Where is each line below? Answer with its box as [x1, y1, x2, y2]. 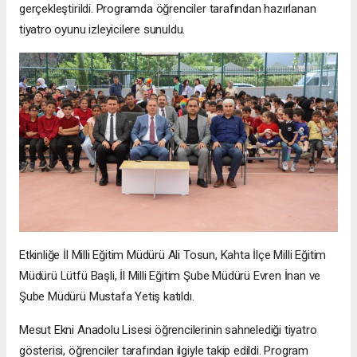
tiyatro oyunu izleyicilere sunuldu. [19, 22, 186, 37]
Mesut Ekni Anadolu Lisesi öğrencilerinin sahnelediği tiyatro [19, 322, 317, 337]
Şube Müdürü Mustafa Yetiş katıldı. [19, 288, 194, 304]
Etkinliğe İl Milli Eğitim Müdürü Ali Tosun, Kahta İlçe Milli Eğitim [19, 247, 327, 262]
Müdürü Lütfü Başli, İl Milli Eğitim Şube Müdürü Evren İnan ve [19, 268, 321, 283]
